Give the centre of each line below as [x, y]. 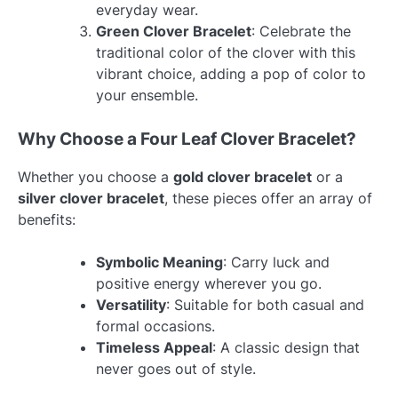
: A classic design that [286, 347]
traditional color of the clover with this [226, 52]
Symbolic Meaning [159, 262]
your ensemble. [147, 95]
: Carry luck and [276, 262]
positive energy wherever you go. [209, 283]
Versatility [131, 304]
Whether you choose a [96, 176]
